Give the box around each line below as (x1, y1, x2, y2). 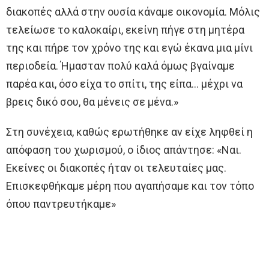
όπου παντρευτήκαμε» (6, 198, 116, 211)
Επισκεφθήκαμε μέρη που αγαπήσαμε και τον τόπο (6, 180, 254, 193)
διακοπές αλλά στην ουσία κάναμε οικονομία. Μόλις (6, 5, 260, 19)
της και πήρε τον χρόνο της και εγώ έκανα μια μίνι (6, 41, 253, 55)
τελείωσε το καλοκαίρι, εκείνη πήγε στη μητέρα (6, 23, 244, 37)
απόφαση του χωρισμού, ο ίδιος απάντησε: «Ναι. (6, 144, 241, 157)
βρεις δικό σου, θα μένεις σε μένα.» (6, 95, 178, 109)
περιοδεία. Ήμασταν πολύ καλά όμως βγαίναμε (6, 59, 235, 73)
